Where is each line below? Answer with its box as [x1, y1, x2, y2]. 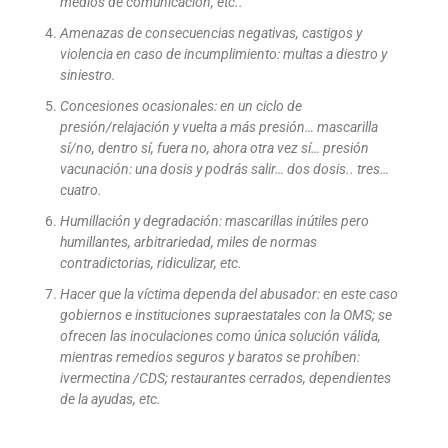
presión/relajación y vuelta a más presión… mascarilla [60, 118, 378, 135]
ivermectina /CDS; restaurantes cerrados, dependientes [60, 369, 391, 386]
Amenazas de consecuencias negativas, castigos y [60, 24, 362, 41]
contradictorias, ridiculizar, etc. [60, 254, 242, 271]
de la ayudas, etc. [60, 390, 161, 407]
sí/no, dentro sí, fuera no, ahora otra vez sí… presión [60, 139, 369, 156]
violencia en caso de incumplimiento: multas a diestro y [60, 45, 387, 62]
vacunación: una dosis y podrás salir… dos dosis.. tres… [60, 160, 389, 177]
